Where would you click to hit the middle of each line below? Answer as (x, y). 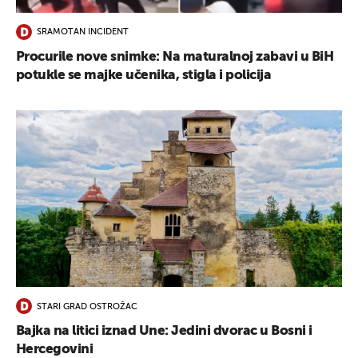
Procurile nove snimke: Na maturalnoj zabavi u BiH (175, 57)
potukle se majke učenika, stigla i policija (144, 75)
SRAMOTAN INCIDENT (83, 33)
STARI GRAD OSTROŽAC (87, 307)
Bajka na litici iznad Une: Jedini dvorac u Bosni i (164, 332)
